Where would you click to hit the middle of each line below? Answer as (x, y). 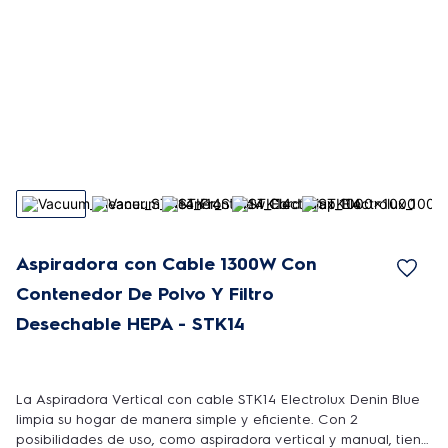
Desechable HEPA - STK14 (130, 324)
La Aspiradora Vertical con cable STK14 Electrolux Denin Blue (218, 399)
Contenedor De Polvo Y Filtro (145, 294)
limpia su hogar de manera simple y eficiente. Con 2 (187, 419)
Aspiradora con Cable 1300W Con (166, 264)
